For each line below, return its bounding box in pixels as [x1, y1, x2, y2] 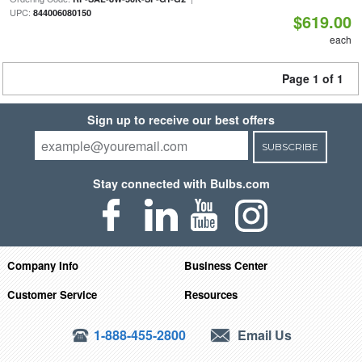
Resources [184, 286, 238, 302]
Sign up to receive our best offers [87, 112, 275, 128]
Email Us [234, 325, 293, 344]
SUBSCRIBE [261, 141, 318, 153]
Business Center [184, 257, 268, 273]
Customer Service [6, 286, 97, 302]
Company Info [6, 257, 78, 273]
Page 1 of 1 [282, 70, 343, 86]
